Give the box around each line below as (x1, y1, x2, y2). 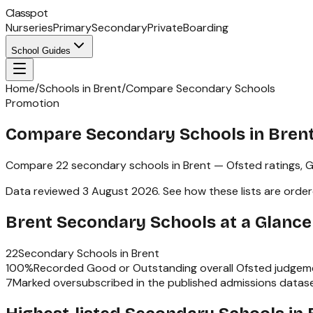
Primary (53, 20, 92, 35)
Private (147, 20, 183, 35)
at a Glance (216, 212, 312, 232)
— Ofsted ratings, (211, 157, 305, 173)
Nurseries (6, 20, 53, 35)
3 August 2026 (82, 183, 158, 198)
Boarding (183, 20, 228, 35)
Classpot (6, 6, 48, 20)
